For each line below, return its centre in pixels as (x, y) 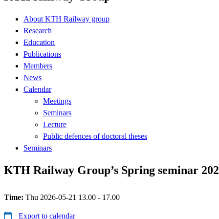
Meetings (57, 101)
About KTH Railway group (66, 19)
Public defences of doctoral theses (95, 136)
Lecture (55, 124)
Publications (42, 54)
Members (38, 66)
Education (39, 42)
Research (38, 30)
